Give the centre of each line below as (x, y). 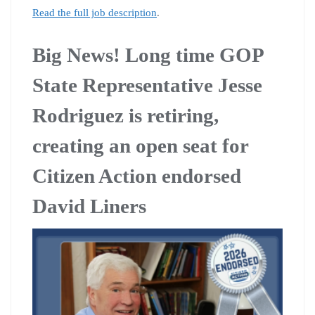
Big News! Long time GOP (148, 54)
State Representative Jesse (147, 85)
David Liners (89, 206)
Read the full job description (95, 12)
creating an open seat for (140, 145)
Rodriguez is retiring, (126, 115)
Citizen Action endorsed (137, 175)
